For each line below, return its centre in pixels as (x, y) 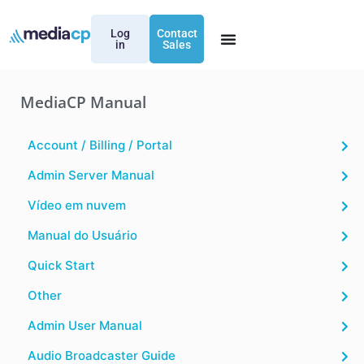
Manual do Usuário (82, 235)
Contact (177, 33)
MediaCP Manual (83, 102)
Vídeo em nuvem (77, 205)
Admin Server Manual (91, 175)
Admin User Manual (85, 325)
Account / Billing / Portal (100, 145)
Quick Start (61, 265)
